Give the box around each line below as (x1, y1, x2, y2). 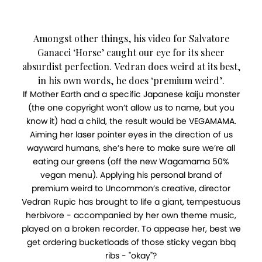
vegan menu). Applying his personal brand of (40, 168, 222, 181)
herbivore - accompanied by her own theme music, (26, 209, 236, 221)
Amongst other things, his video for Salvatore (33, 32, 229, 44)
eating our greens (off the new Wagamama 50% (33, 155, 229, 167)
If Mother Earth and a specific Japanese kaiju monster (22, 88, 240, 100)
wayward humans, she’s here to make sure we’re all (27, 142, 235, 154)
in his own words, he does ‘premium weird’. (37, 74, 225, 87)
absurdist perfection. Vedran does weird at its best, (22, 60, 240, 73)
